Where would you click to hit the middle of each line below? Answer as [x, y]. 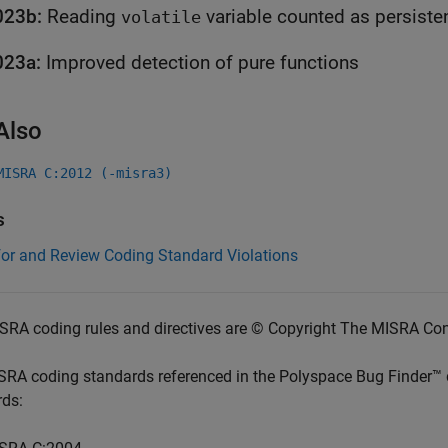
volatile [161, 17]
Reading [84, 16]
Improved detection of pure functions [202, 62]
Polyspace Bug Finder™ [360, 376]
